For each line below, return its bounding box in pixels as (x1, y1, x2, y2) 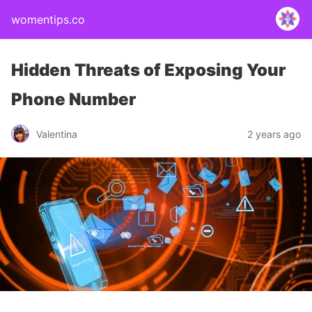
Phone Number (11, 89, 136, 109)
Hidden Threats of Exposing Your (11, 60, 286, 80)
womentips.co (11, 13, 85, 26)
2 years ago (247, 127, 301, 140)
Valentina (36, 127, 77, 140)
